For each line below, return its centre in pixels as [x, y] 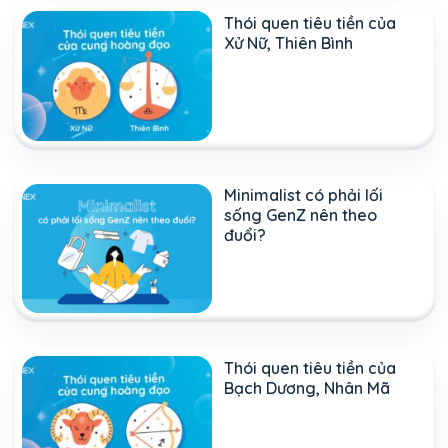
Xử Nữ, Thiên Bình [288, 42]
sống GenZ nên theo [300, 215]
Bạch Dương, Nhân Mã [307, 387]
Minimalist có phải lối [303, 195]
